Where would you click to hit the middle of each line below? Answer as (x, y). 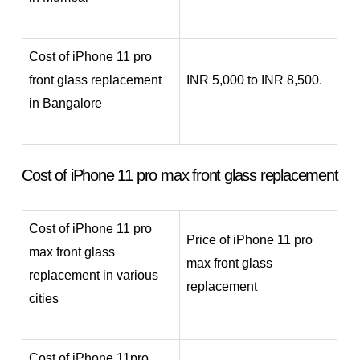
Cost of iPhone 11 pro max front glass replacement (180, 175)
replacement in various (94, 275)
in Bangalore (66, 103)
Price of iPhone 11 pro (250, 239)
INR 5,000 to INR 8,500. (255, 80)
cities (44, 298)
